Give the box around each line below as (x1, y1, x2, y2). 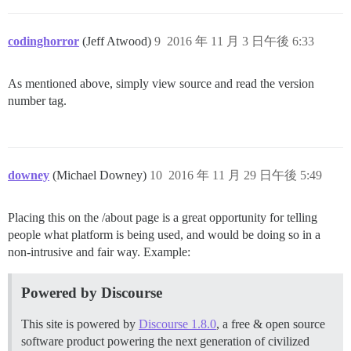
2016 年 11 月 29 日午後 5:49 (168, 168, 322, 182)
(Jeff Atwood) (82, 34, 154, 48)
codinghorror (8, 34, 79, 48)
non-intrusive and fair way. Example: (8, 244, 190, 259)
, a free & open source (216, 317, 325, 331)
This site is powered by (21, 317, 139, 331)
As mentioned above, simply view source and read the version (8, 76, 314, 90)
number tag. (8, 93, 67, 107)
